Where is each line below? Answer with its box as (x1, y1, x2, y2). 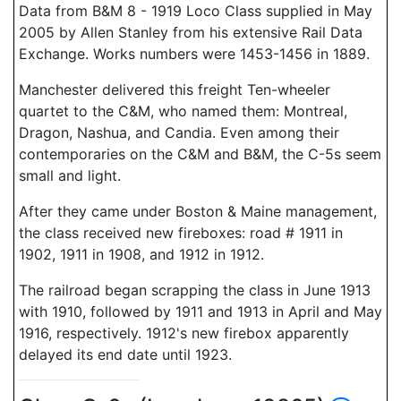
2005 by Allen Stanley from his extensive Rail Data (19, 23, 363, 41)
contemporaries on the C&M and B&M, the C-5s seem (19, 145, 381, 163)
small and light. (19, 166, 121, 184)
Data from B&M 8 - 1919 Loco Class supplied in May (19, 2, 372, 20)
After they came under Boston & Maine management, (19, 202, 377, 220)
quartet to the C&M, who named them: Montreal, (19, 102, 347, 120)
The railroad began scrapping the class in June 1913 (19, 281, 371, 299)
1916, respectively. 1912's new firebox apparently (19, 324, 349, 342)
